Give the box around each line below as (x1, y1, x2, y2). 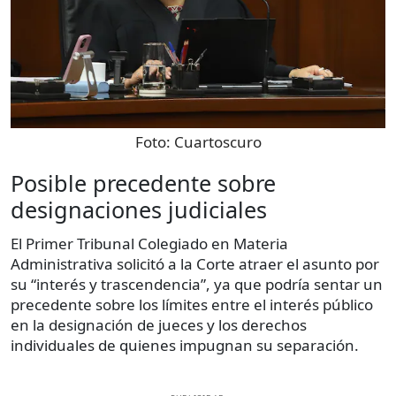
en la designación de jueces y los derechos (11, 315, 307, 336)
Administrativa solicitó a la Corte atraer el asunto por (11, 254, 379, 275)
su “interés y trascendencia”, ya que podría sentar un (11, 274, 383, 295)
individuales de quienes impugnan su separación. (11, 335, 359, 356)
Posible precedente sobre (11, 168, 276, 199)
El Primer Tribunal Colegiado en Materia (11, 233, 288, 255)
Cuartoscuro (173, 132, 262, 153)
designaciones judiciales (11, 194, 267, 225)
